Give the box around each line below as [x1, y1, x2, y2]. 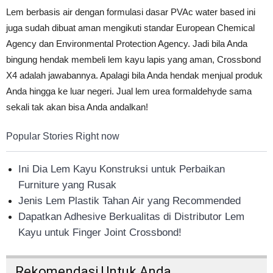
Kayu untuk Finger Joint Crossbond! [18, 227, 182, 239]
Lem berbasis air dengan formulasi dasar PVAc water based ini [6, 7, 255, 18]
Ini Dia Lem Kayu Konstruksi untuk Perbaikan [18, 163, 225, 175]
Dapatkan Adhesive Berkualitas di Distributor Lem [18, 211, 244, 223]
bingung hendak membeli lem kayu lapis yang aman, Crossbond [6, 54, 261, 65]
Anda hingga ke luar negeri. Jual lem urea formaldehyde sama [6, 86, 252, 97]
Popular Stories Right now [6, 131, 119, 142]
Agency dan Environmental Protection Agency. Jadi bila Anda [6, 38, 247, 49]
